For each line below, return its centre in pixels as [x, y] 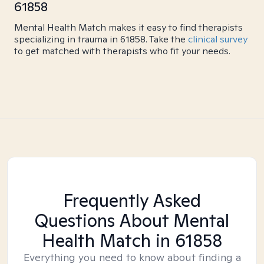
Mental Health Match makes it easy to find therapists [128, 27]
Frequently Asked [132, 200]
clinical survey [218, 39]
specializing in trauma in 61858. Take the [101, 39]
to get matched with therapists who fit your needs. [122, 51]
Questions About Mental [132, 220]
